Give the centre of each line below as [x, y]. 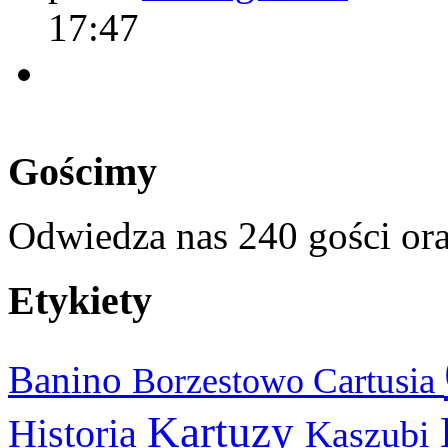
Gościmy [82, 171]
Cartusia [378, 380]
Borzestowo [222, 380]
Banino [70, 379]
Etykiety [80, 301]
